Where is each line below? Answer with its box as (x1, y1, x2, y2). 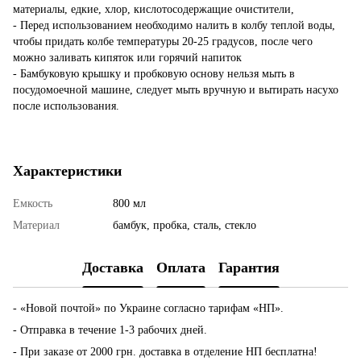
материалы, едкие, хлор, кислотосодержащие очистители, (13, 2, 294, 15)
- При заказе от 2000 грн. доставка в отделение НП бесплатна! (13, 345, 317, 358)
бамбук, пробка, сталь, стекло (113, 218, 256, 231)
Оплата (156, 259, 205, 276)
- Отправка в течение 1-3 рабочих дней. (13, 323, 210, 336)
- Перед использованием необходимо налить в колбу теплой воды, (13, 19, 335, 31)
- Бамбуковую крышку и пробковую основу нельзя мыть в (13, 67, 295, 80)
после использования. (13, 99, 119, 112)
